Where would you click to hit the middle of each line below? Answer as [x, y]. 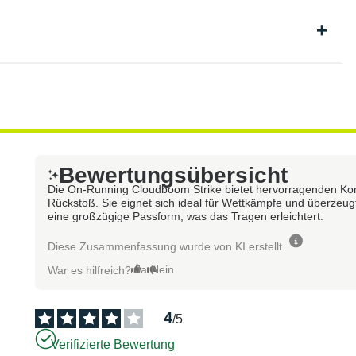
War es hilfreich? [90, 270]
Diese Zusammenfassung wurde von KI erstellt [165, 246]
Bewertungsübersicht [174, 175]
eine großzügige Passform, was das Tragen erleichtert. [186, 216]
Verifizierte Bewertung [113, 345]
